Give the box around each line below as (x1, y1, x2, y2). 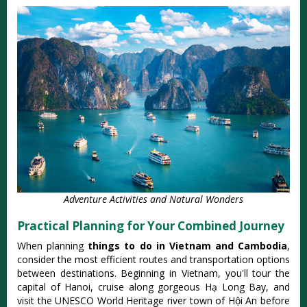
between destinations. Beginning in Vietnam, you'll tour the (17, 266, 290, 280)
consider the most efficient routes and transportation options (17, 252, 290, 266)
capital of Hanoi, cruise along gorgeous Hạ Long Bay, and (17, 280, 290, 293)
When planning (17, 238, 88, 252)
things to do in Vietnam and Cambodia (88, 238, 287, 252)
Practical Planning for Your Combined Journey (17, 217, 284, 234)
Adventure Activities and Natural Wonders (64, 192, 243, 206)
